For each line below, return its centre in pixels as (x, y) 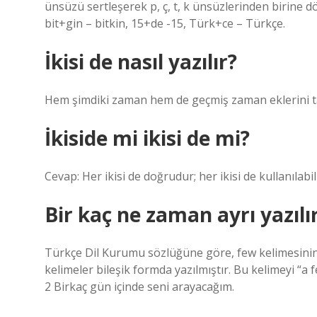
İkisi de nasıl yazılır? (141, 62)
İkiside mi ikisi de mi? (147, 138)
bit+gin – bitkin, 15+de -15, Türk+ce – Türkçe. (165, 23)
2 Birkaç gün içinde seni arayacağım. (139, 287)
